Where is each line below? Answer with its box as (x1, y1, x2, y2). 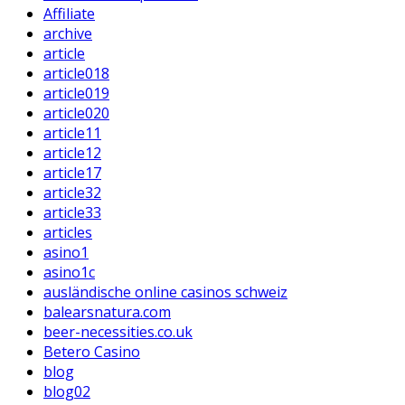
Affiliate (43, 3, 95, 24)
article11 (43, 122, 101, 143)
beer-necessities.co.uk (43, 321, 193, 342)
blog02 (43, 381, 90, 401)
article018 (43, 62, 109, 83)
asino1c (43, 261, 95, 282)
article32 (43, 182, 101, 202)
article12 (43, 142, 101, 163)
